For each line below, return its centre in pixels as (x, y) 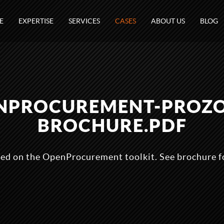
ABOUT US (168, 21)
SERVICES (84, 21)
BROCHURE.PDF (112, 125)
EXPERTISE (36, 21)
